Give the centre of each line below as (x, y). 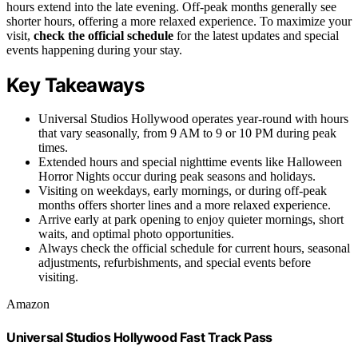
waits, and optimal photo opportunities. (136, 234)
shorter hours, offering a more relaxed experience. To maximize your (179, 21)
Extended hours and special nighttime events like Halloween (190, 162)
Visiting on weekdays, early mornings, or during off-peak (183, 191)
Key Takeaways (76, 85)
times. (53, 148)
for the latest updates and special (256, 35)
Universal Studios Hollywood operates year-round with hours (193, 119)
